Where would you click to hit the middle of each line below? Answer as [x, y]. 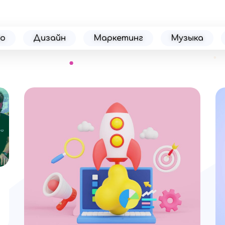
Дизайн [49, 38]
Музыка [187, 38]
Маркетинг [118, 38]
